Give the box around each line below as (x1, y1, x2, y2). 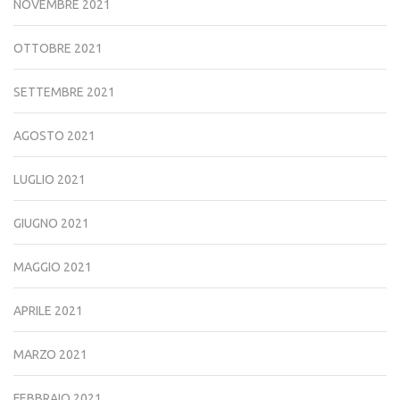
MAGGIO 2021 (13, 260, 92, 275)
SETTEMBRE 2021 (13, 85, 115, 100)
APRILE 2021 (13, 304, 83, 319)
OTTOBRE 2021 (13, 41, 103, 56)
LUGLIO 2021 (13, 172, 86, 187)
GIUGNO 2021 (13, 216, 89, 231)
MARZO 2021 (13, 347, 87, 362)
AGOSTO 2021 (13, 129, 96, 144)
